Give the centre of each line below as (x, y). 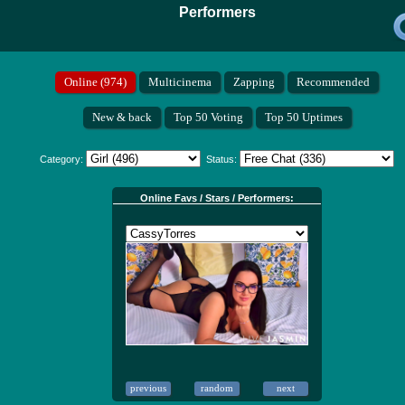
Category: (63, 160)
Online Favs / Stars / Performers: (217, 198)
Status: (220, 160)
